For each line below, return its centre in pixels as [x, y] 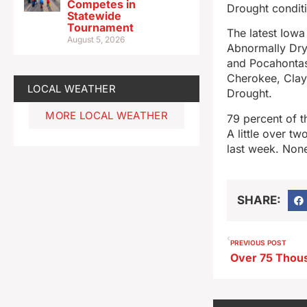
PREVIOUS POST [259, 243]
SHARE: [259, 200]
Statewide [95, 15]
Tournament [101, 27]
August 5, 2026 [96, 39]
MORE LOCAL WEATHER [107, 115]
